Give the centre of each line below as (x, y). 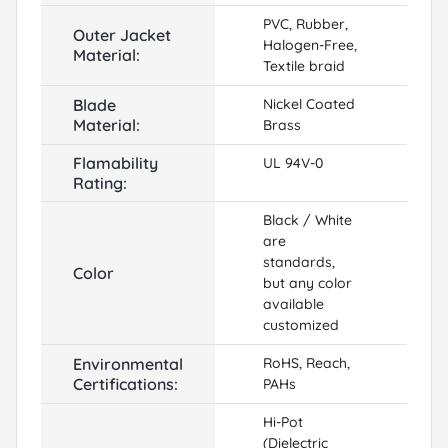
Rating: (100, 182)
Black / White (307, 219)
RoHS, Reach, (306, 362)
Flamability (115, 162)
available (293, 303)
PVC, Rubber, (305, 23)
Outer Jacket (122, 34)
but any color (307, 282)
